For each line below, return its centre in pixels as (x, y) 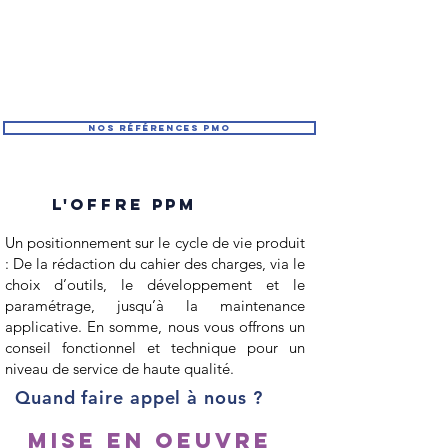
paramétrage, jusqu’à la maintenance (155, 305)
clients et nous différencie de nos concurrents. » (160, 48)
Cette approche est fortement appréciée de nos (160, 30)
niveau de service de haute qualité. (121, 368)
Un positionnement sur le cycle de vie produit (155, 242)
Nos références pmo (159, 127)
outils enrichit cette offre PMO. (160, 12)
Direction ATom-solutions (160, 84)
